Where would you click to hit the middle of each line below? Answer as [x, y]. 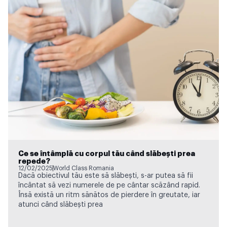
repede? [34, 161]
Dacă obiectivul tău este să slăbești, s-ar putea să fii [106, 176]
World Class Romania [84, 168]
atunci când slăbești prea [61, 204]
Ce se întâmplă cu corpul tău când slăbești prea [107, 154]
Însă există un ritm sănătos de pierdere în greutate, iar [109, 195]
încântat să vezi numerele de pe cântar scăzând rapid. [109, 185]
